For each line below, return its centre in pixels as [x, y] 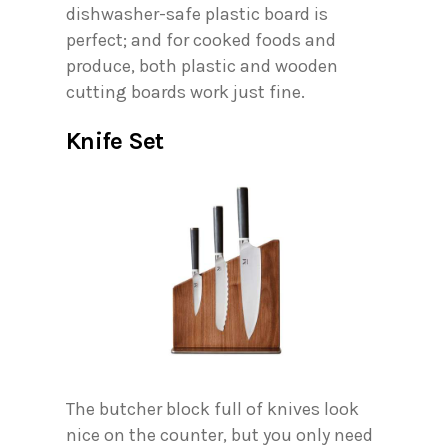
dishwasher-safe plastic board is [197, 14]
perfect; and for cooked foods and [201, 40]
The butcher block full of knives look [212, 409]
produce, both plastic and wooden [202, 66]
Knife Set [115, 141]
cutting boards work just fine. [189, 92]
